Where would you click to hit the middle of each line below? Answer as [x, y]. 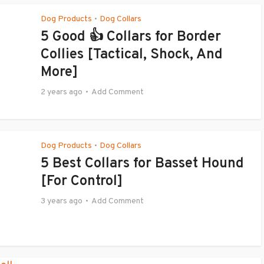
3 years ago [62, 201]
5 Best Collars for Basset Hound [142, 164]
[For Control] [82, 181]
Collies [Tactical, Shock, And [132, 55]
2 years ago [62, 92]
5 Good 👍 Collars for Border [131, 37]
